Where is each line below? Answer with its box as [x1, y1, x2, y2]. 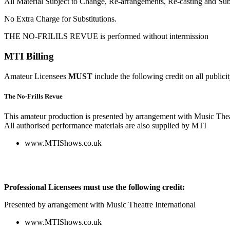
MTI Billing [4, 51, 54, 62]
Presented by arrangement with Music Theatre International [4, 200, 196, 209]
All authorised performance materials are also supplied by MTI [4, 121, 206, 130]
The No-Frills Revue [4, 92, 63, 100]
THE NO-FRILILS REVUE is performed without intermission [4, 32, 208, 41]
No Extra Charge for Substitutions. [4, 14, 117, 24]
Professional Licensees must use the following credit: [4, 183, 185, 192]
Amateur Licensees [4, 71, 68, 81]
